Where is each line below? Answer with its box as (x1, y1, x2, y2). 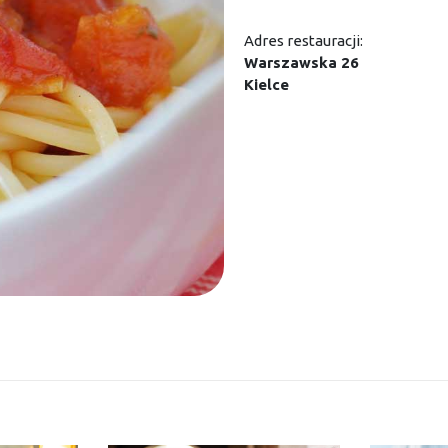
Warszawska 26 (244, 54, 359, 72)
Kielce (244, 76, 289, 94)
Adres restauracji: (244, 32, 363, 50)
